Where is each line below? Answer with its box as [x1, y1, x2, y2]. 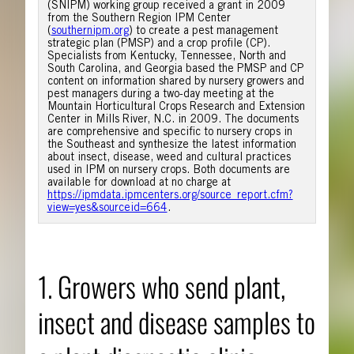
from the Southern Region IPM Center [47, 13, 231, 24]
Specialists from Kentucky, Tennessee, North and [47, 51, 286, 62]
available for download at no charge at [47, 177, 231, 189]
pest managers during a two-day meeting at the [47, 88, 274, 100]
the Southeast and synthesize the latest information [47, 139, 296, 151]
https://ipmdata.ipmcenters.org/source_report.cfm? [47, 190, 293, 201]
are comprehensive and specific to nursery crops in [47, 126, 292, 138]
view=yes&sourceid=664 [47, 202, 168, 214]
